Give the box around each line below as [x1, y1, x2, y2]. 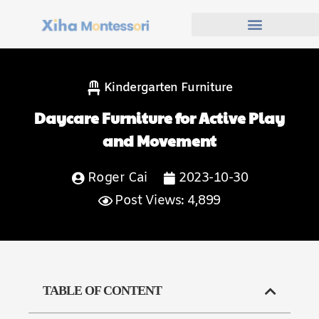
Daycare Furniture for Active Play [34, 108, 285, 128]
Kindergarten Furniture [104, 80, 233, 96]
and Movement [103, 130, 216, 151]
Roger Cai [87, 169, 147, 187]
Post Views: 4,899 [115, 192, 221, 209]
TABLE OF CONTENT [43, 283, 162, 298]
